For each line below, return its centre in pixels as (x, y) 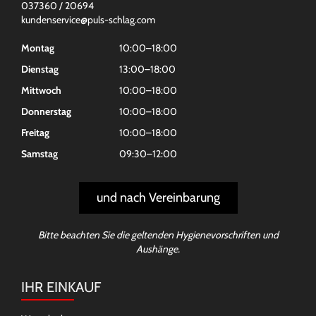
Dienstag (40, 69)
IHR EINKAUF (61, 287)
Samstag (39, 154)
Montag (38, 48)
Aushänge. (158, 249)
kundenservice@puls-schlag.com (88, 20)
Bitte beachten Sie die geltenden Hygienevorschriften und (158, 235)
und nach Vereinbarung (158, 198)
